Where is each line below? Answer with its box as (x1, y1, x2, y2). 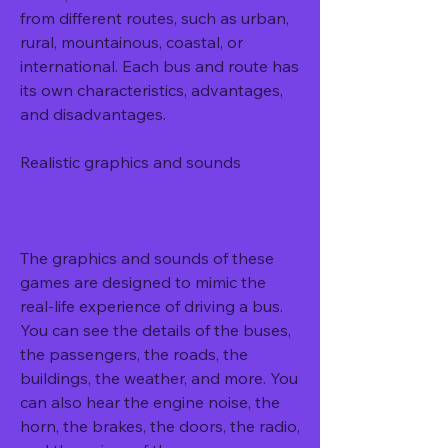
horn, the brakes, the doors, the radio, (20, 416, 300, 436)
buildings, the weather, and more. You (20, 368, 298, 388)
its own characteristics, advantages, (20, 80, 283, 100)
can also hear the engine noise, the (20, 392, 280, 412)
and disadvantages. (20, 104, 166, 124)
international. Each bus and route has (20, 56, 299, 76)
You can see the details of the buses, (20, 320, 291, 340)
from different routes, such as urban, (20, 8, 289, 28)
